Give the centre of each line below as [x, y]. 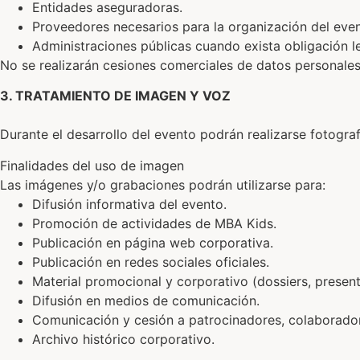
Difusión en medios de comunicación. [146, 300]
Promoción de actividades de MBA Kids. [154, 223]
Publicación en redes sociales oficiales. [151, 262]
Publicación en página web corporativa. [153, 242]
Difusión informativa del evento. [129, 204]
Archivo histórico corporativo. [123, 339]
